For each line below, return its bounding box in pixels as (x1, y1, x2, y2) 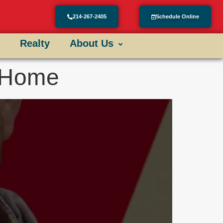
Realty (19, 38, 50, 49)
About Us (69, 38, 113, 49)
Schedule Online (155, 13, 199, 20)
